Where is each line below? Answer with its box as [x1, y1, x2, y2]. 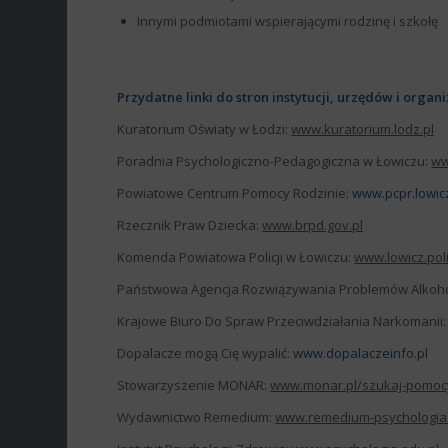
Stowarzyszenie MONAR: [117, 376, 271, 395]
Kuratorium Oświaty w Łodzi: [117, 120, 292, 138]
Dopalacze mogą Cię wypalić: [117, 344, 294, 363]
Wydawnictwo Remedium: [117, 408, 276, 427]
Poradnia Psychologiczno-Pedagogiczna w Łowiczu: [117, 152, 432, 171]
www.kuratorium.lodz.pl [291, 120, 435, 138]
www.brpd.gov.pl [262, 216, 364, 235]
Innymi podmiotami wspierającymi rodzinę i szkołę [137, 11, 439, 30]
